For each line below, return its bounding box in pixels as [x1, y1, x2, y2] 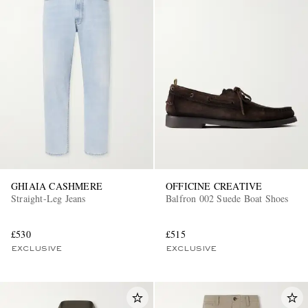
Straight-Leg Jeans [11, 192, 86, 206]
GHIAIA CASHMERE [11, 179, 102, 193]
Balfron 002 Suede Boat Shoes [166, 192, 289, 206]
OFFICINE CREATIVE [166, 179, 263, 193]
